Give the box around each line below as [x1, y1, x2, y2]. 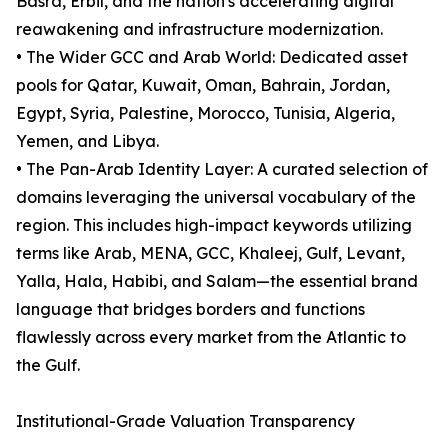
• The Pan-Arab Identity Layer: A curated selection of [16, 159, 428, 180]
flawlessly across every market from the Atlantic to [16, 327, 406, 348]
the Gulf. [16, 355, 80, 376]
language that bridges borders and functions [16, 299, 365, 320]
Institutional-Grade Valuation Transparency [16, 411, 355, 432]
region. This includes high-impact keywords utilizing [16, 215, 412, 236]
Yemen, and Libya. [16, 131, 159, 152]
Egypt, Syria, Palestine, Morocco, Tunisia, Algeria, [16, 103, 395, 124]
